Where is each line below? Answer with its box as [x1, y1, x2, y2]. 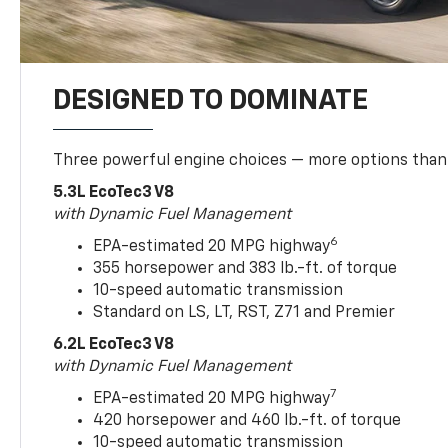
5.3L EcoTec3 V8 [53, 184, 175, 201]
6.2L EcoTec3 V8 [53, 336, 175, 353]
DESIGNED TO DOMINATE [53, 86, 369, 115]
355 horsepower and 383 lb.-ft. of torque [93, 260, 398, 277]
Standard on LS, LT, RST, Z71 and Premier [93, 304, 396, 321]
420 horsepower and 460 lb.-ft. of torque [93, 412, 402, 429]
